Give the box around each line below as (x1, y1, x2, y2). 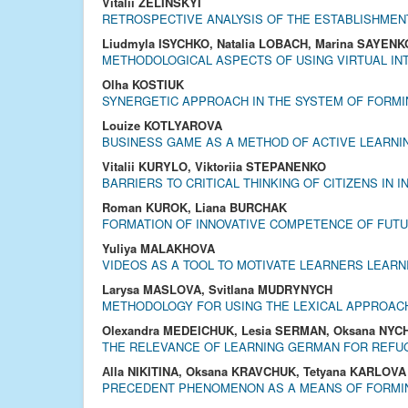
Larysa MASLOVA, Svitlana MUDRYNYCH (102, 280, 332, 298)
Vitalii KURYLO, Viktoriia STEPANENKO (102, 158, 326, 175)
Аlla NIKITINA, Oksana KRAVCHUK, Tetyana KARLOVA (102, 362, 406, 380)
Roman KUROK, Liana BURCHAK (102, 199, 287, 216)
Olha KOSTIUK (102, 76, 184, 93)
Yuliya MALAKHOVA (102, 240, 215, 257)
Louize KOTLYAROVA (102, 117, 222, 134)
